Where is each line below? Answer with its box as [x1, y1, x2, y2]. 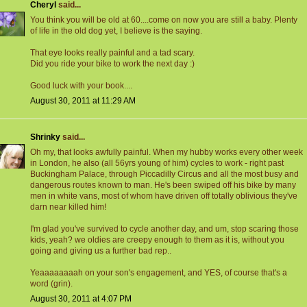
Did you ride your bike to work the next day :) [30, 59, 195, 69]
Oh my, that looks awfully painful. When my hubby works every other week [30, 147, 303, 158]
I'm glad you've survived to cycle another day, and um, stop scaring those [30, 224, 299, 234]
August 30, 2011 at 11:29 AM [30, 96, 136, 106]
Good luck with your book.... [30, 81, 132, 91]
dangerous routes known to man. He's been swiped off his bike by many [30, 180, 296, 191]
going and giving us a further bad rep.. [30, 246, 171, 256]
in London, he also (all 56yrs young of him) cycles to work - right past [30, 158, 284, 169]
